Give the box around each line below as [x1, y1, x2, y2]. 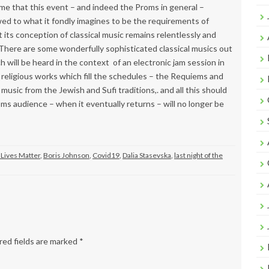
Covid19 [92, 151, 119, 160]
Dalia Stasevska [122, 151, 171, 160]
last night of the [174, 151, 223, 160]
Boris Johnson [43, 151, 89, 160]
